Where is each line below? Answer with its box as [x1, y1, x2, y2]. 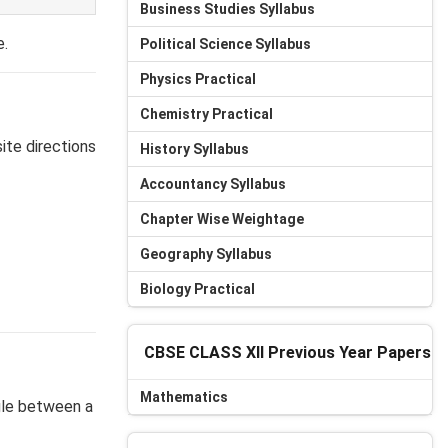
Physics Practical [140, 71, 256, 87]
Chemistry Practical [140, 106, 273, 122]
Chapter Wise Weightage [140, 211, 304, 227]
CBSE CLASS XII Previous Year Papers [144, 342, 431, 362]
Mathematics [140, 389, 228, 405]
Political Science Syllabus [140, 36, 311, 52]
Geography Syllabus [140, 246, 272, 262]
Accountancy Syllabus [140, 176, 286, 192]
